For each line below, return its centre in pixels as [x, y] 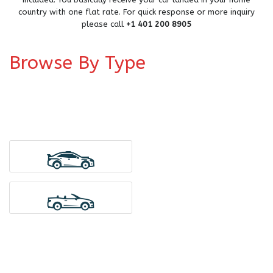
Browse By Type [77, 62]
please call [104, 24]
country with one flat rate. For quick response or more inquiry [136, 12]
